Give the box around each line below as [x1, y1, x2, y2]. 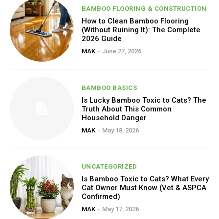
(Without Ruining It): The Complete [81, 25, 200, 35]
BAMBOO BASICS [81, 84, 137, 91]
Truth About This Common [81, 104, 172, 113]
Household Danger [81, 113, 147, 122]
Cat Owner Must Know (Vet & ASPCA [81, 183, 206, 193]
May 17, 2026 [102, 205, 139, 213]
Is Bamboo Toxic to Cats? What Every [81, 175, 209, 184]
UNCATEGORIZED [81, 163, 137, 171]
